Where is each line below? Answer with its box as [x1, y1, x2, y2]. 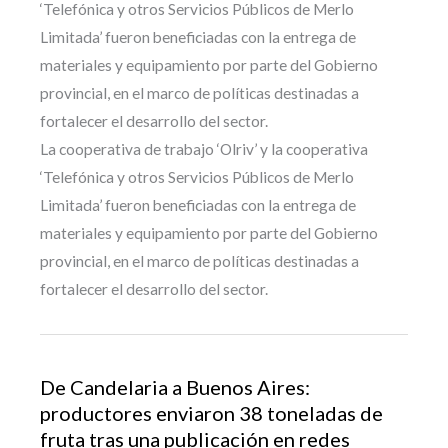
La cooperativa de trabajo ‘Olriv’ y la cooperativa [40, 139, 368, 158]
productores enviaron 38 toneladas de [40, 400, 383, 425]
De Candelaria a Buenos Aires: [40, 374, 310, 399]
